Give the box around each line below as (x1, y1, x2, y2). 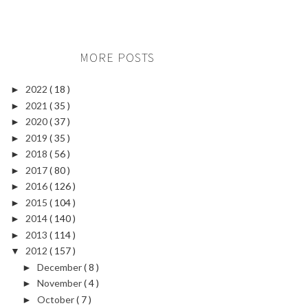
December (36, 261, 84, 273)
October (36, 293, 76, 305)
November (36, 277, 84, 289)
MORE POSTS (79, 49, 155, 65)
